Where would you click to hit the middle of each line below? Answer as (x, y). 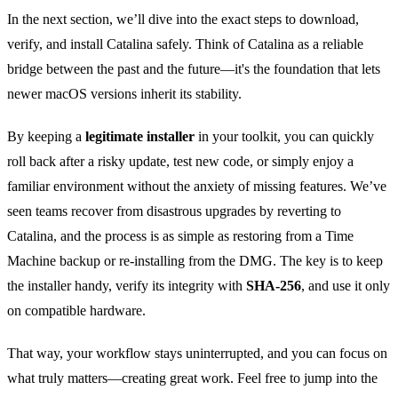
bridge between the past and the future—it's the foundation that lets (194, 69)
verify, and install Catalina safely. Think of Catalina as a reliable (185, 44)
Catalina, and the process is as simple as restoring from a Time (180, 236)
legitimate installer (140, 137)
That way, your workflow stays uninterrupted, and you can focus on (197, 354)
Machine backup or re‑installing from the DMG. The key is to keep (195, 261)
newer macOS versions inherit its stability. (124, 94)
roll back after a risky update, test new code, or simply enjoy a (180, 162)
